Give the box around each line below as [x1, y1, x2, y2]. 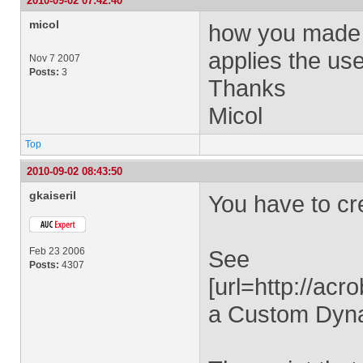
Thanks [208, 75, 286, 101]
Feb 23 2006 [29, 246, 85, 257]
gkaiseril [29, 189, 76, 202]
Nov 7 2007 [29, 53, 80, 64]
